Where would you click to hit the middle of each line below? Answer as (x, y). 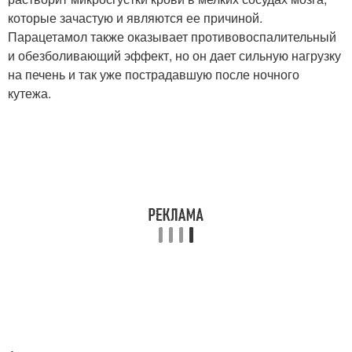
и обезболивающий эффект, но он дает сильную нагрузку (174, 55)
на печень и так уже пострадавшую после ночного (154, 74)
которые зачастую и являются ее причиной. (135, 18)
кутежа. (29, 93)
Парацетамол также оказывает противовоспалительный (172, 37)
